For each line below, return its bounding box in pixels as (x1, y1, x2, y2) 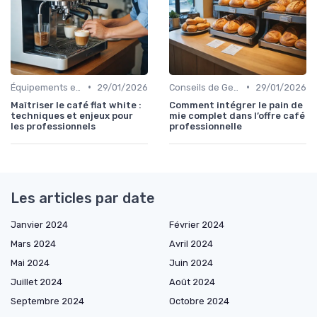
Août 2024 (169, 276, 215, 287)
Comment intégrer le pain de (169, 99, 303, 110)
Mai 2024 (11, 257, 50, 268)
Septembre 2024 (11, 295, 84, 306)
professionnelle (169, 120, 242, 132)
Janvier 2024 (11, 219, 68, 230)
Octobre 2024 (169, 295, 229, 306)
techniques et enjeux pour (11, 110, 133, 121)
